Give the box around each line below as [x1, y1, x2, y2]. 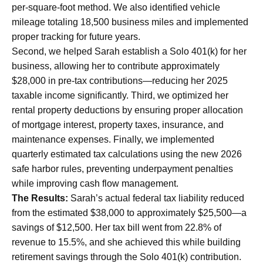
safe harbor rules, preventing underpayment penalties [12, 164, 233, 174]
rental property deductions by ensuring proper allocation [12, 105, 243, 116]
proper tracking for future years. [12, 32, 140, 42]
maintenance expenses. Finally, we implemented [12, 134, 214, 145]
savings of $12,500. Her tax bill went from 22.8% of [12, 222, 221, 233]
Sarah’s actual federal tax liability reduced [68, 193, 244, 204]
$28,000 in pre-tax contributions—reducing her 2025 [12, 76, 228, 86]
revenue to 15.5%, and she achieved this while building [12, 237, 241, 248]
